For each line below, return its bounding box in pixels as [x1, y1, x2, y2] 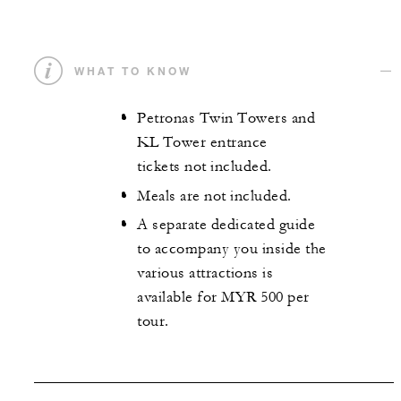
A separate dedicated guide [137, 216, 315, 235]
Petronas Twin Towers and [137, 109, 315, 128]
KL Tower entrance [137, 133, 268, 152]
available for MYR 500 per [137, 288, 310, 307]
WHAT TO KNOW [74, 64, 192, 79]
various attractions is [137, 264, 273, 283]
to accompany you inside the [137, 240, 327, 259]
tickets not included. [137, 158, 272, 176]
